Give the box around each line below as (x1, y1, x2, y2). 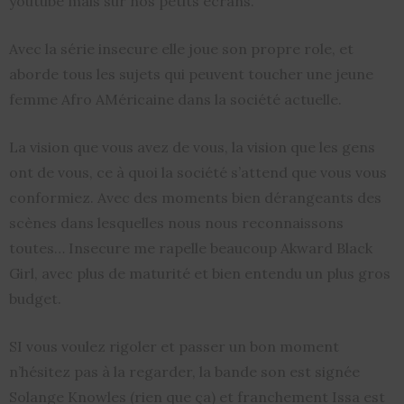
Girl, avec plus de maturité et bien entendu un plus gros (9, 263, 390, 282)
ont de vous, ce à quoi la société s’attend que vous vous (9, 162, 387, 181)
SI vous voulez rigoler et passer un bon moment (9, 336, 339, 355)
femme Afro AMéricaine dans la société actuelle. (9, 89, 342, 108)
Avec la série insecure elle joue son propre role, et (9, 39, 353, 58)
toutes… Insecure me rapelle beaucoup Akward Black (9, 238, 372, 257)
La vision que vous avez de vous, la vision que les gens (9, 137, 375, 156)
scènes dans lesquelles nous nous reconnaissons (9, 213, 344, 232)
